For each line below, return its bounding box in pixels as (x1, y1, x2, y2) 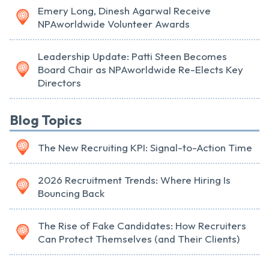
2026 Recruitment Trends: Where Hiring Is (38, 174, 231, 187)
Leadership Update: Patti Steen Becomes (38, 50, 227, 63)
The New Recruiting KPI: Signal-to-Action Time (38, 141, 252, 154)
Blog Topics (10, 112, 82, 129)
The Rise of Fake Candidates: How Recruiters (38, 219, 246, 232)
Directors (38, 76, 81, 89)
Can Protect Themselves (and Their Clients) (38, 232, 240, 246)
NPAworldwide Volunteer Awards (38, 17, 190, 31)
